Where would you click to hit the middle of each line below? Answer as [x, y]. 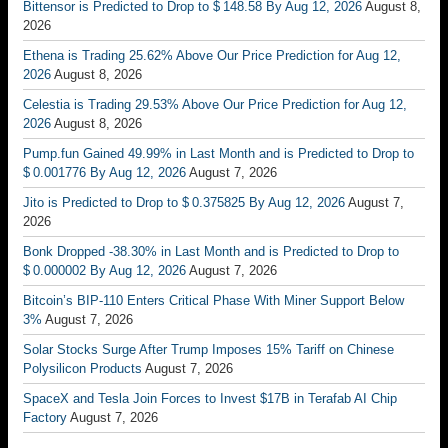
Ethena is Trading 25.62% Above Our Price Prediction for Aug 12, [212, 55]
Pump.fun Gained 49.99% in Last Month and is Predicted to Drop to [218, 153]
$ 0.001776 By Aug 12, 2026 [104, 172]
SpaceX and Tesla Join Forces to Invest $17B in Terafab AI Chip [210, 398]
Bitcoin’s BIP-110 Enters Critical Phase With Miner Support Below [213, 300]
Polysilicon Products [82, 368]
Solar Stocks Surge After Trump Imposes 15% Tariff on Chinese [208, 349]
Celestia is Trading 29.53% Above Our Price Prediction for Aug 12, [215, 104]
